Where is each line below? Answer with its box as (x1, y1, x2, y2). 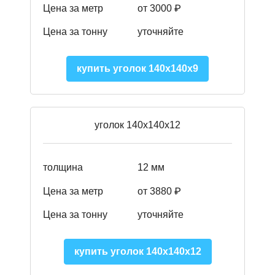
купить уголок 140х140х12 (74, 246, 201, 257)
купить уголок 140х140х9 (77, 63, 198, 74)
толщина (43, 162, 83, 173)
